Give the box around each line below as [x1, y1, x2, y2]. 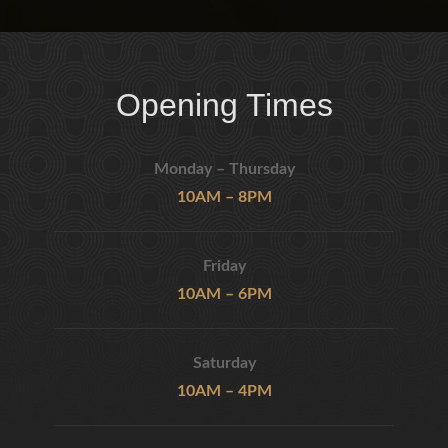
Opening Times [115, 86, 333, 123]
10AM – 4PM [176, 382, 272, 399]
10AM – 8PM [176, 188, 272, 205]
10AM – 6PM [176, 285, 272, 302]
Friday [202, 257, 246, 274]
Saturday [192, 354, 256, 371]
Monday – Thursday [153, 160, 295, 177]
